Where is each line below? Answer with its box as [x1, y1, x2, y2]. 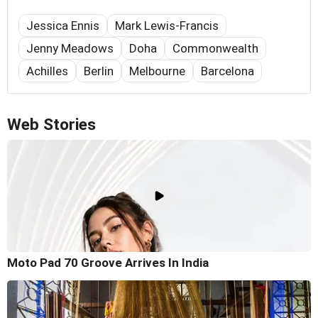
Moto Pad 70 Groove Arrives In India [7, 255, 209, 270]
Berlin [84, 64, 114, 79]
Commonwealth [172, 41, 258, 56]
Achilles [26, 64, 68, 79]
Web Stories [7, 115, 96, 135]
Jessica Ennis [26, 18, 99, 33]
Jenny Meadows [26, 41, 114, 56]
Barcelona [201, 64, 254, 79]
